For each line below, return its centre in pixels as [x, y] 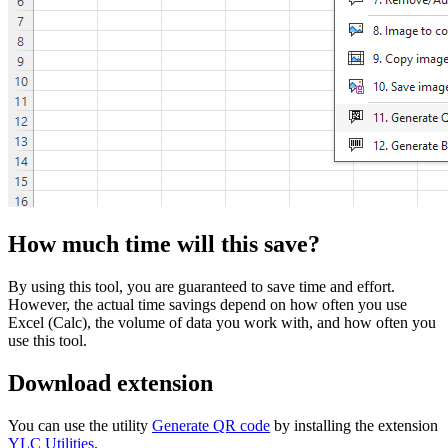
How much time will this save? [164, 244]
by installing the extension [354, 425]
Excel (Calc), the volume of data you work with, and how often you [222, 323]
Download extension [110, 383]
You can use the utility [80, 425]
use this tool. [47, 341]
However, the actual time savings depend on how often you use [207, 305]
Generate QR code [211, 425]
